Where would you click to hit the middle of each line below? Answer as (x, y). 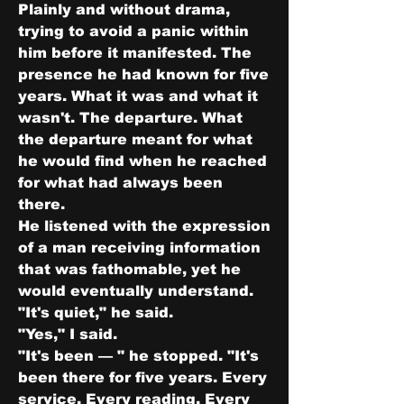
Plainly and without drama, (124, 9)
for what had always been (120, 183)
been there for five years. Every (142, 377)
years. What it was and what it (138, 96)
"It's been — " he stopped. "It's (138, 356)
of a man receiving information (139, 248)
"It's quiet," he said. (96, 312)
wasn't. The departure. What (130, 118)
